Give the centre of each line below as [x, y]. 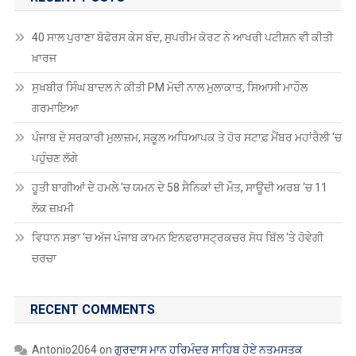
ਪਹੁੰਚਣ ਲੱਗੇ [56, 158]
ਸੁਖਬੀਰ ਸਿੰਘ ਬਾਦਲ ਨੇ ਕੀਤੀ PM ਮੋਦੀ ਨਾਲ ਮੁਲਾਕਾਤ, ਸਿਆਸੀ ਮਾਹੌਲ [169, 87]
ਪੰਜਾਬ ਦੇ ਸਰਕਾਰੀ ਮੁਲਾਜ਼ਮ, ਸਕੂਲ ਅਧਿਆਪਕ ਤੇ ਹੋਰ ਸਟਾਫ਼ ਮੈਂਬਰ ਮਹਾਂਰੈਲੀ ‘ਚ [186, 137]
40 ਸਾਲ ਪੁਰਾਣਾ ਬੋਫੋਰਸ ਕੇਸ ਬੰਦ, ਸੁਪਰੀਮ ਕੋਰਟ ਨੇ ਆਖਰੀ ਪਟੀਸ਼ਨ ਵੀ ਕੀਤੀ [182, 37]
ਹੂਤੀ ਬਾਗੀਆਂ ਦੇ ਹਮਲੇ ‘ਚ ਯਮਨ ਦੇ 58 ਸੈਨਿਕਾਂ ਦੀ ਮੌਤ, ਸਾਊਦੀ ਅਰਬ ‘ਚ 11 [179, 187]
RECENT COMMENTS [92, 309]
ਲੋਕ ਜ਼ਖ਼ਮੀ [54, 208]
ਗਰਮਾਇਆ [56, 108]
